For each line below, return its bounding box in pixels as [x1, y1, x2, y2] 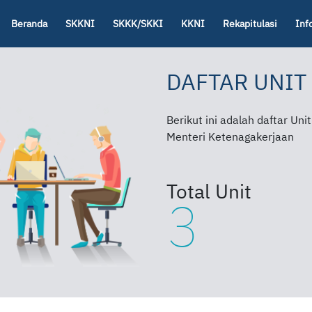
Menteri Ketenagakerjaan [166, 130, 294, 143]
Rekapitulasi [223, 17, 277, 30]
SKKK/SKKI [113, 17, 163, 30]
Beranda [11, 17, 47, 30]
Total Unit [166, 178, 251, 204]
